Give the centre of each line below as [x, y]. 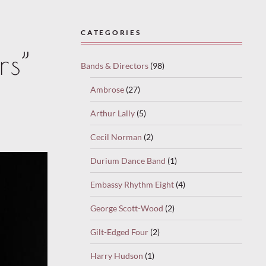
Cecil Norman [116, 137]
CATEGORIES [111, 32]
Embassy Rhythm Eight [132, 184]
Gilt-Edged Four [119, 232]
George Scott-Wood [127, 208]
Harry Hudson [117, 255]
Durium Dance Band [128, 160]
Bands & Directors [115, 65]
